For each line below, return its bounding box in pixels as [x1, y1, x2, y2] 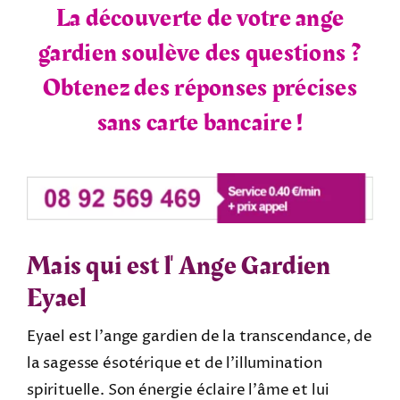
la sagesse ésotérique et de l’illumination [26, 352, 322, 374]
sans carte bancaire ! [96, 104, 304, 142]
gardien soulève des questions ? [38, 35, 362, 72]
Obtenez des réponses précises [42, 70, 358, 107]
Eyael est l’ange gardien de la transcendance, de [26, 325, 372, 347]
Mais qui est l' [26, 246, 174, 286]
